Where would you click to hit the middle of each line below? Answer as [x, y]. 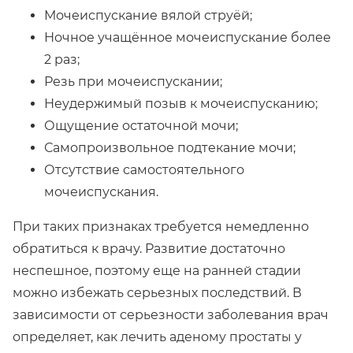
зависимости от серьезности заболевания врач [171, 315]
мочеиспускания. [101, 192]
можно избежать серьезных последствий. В [157, 293]
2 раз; [62, 60]
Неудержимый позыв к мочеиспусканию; [181, 104]
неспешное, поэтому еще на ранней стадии [157, 271]
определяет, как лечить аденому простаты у [157, 337]
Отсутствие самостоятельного [144, 170]
